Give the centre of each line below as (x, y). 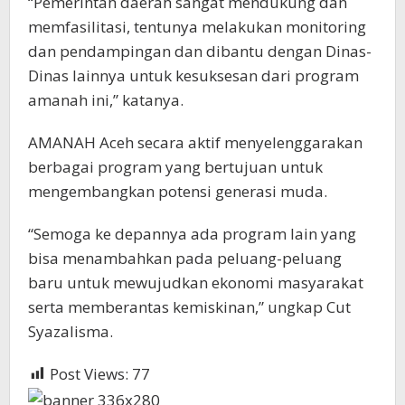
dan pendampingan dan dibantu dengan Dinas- (200, 51)
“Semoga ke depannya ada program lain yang (192, 233)
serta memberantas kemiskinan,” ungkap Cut (189, 306)
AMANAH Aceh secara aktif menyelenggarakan (195, 142)
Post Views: (89, 373)
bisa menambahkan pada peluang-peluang (185, 258)
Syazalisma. (71, 331)
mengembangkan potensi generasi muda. (178, 191)
